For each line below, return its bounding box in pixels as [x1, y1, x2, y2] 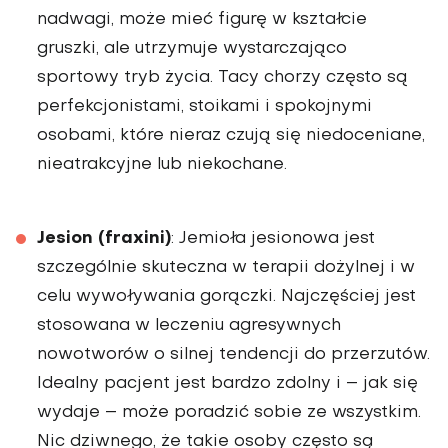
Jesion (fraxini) [37, 229, 171, 247]
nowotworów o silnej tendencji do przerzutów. [37, 346, 430, 363]
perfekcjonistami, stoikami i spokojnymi [37, 98, 372, 115]
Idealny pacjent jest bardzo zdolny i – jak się [37, 375, 418, 392]
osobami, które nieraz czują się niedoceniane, [37, 127, 425, 144]
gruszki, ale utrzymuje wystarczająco [37, 40, 347, 57]
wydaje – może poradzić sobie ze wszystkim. [37, 404, 421, 421]
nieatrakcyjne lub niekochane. [37, 156, 287, 173]
